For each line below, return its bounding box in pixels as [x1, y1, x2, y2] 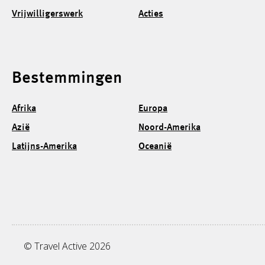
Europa [138, 104, 167, 114]
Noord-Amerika [138, 122, 201, 132]
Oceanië [138, 141, 172, 151]
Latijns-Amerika [12, 141, 77, 151]
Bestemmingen [12, 70, 122, 87]
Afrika [12, 104, 36, 114]
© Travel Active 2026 [24, 239, 111, 253]
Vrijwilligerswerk [12, 9, 83, 19]
